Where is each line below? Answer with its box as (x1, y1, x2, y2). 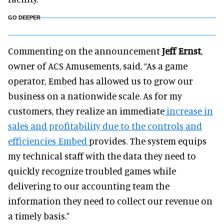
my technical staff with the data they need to (8, 150, 196, 161)
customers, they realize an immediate (8, 105, 164, 116)
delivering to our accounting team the (8, 180, 169, 191)
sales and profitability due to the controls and (8, 120, 202, 131)
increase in (164, 105, 213, 116)
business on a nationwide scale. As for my (8, 90, 182, 101)
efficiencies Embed (8, 135, 89, 146)
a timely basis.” (8, 210, 69, 221)
